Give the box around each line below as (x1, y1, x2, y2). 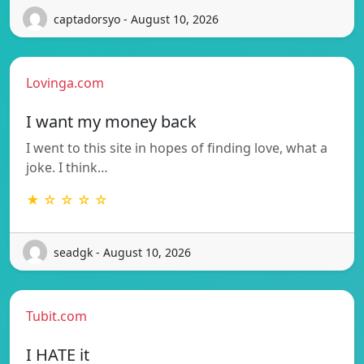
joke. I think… (26, 158, 108, 177)
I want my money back (26, 110, 197, 133)
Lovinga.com (26, 74, 104, 93)
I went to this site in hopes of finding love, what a (26, 139, 327, 158)
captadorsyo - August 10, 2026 (54, 11, 219, 27)
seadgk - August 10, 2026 (54, 244, 191, 260)
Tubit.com (26, 307, 87, 326)
